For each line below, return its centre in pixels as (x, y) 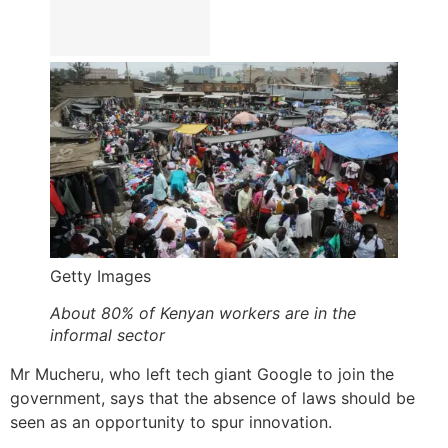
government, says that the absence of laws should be (212, 397)
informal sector (107, 334)
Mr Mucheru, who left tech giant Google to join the (202, 373)
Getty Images (100, 275)
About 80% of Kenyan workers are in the (203, 312)
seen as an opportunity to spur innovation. (171, 421)
